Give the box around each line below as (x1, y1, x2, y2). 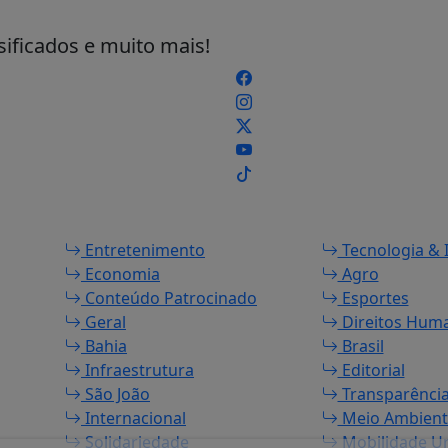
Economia (81, 263, 160, 285)
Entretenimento (81, 239, 205, 261)
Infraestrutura (81, 359, 194, 381)
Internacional (81, 407, 186, 429)
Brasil (337, 335, 384, 357)
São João (81, 383, 150, 405)
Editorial (337, 359, 405, 381)
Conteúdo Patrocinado (81, 287, 257, 309)
